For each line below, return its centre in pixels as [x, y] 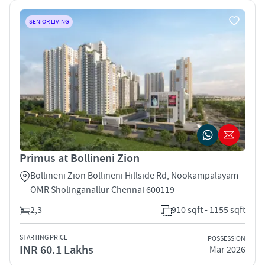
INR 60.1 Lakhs [56, 250]
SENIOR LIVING [49, 22]
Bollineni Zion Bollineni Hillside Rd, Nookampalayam [134, 175]
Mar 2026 [227, 250]
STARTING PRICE [43, 237]
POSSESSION [227, 239]
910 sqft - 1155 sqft [209, 210]
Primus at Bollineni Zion [80, 158]
